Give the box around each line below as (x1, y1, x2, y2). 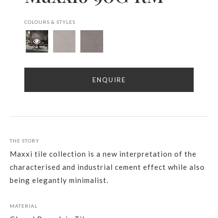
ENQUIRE (92, 75, 126, 84)
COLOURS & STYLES (24, 18, 75, 25)
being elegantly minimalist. (10, 175, 109, 184)
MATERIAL (10, 202, 37, 209)
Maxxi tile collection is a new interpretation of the (10, 149, 197, 158)
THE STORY (10, 137, 39, 144)
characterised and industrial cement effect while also (10, 162, 205, 171)
